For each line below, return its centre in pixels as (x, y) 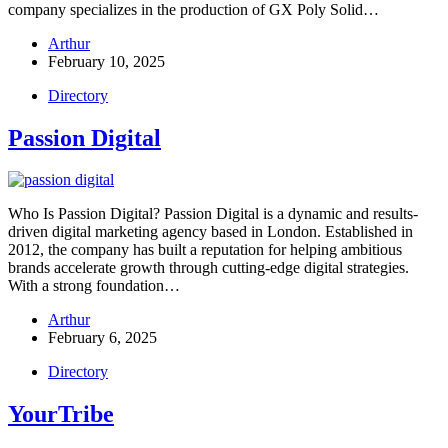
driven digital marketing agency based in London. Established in (210, 232)
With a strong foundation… (94, 286)
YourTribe (61, 414)
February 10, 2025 (106, 61)
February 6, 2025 (102, 338)
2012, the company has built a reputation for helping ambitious (205, 250)
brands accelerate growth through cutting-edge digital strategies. (208, 268)
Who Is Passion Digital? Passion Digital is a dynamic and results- (213, 214)
